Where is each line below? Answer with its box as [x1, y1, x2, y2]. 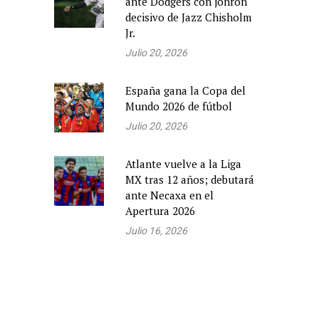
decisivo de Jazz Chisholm [125, 10, 251, 25]
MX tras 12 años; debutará [125, 172, 254, 187]
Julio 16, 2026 [125, 225, 187, 237]
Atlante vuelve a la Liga [125, 157, 241, 172]
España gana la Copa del [125, 83, 246, 98]
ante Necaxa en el [125, 188, 214, 203]
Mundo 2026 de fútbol [125, 99, 232, 114]
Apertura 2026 [125, 204, 195, 219]
